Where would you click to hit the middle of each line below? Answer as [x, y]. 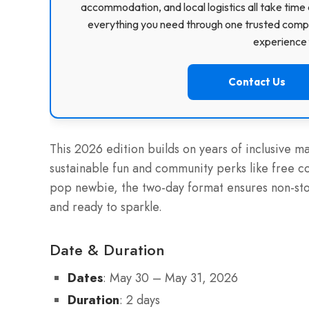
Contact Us [257, 82]
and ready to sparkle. [106, 207]
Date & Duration [107, 250]
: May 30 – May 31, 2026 [170, 278]
